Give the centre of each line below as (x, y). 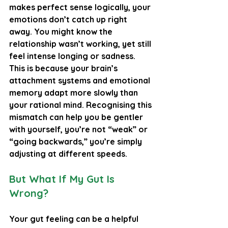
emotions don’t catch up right (69, 19)
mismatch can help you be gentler (77, 117)
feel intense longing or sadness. (73, 56)
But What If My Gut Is (63, 179)
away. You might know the (62, 31)
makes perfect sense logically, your (81, 7)
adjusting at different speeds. (68, 153)
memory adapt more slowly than (75, 92)
